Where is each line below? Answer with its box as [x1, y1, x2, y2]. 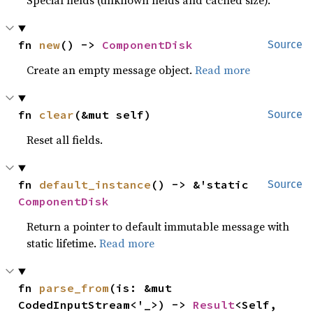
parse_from [39, 281, 110, 296]
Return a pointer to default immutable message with [27, 219, 290, 235]
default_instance [39, 177, 152, 192]
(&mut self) [74, 108, 152, 122]
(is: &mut [109, 281, 173, 296]
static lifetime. [27, 235, 100, 252]
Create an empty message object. [27, 62, 196, 78]
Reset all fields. [27, 132, 103, 148]
